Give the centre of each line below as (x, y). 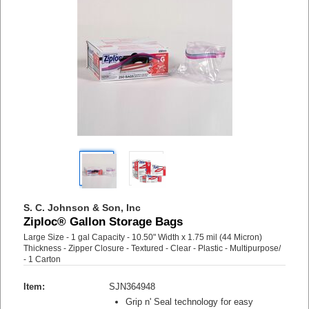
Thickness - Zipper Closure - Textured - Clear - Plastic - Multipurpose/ (152, 248)
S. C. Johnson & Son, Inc (82, 208)
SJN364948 (132, 287)
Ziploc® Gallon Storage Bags (103, 222)
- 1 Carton (42, 259)
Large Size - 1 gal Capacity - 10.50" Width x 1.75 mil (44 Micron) (143, 237)
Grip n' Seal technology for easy (190, 302)
